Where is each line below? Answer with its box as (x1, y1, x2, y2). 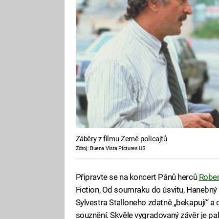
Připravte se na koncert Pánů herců (75, 172, 199, 182)
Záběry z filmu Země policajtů (75, 134, 167, 144)
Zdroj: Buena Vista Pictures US (75, 145, 146, 152)
